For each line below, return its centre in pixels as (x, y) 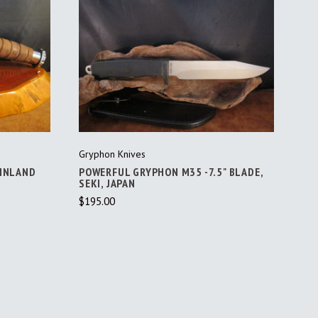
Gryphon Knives (112, 154)
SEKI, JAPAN (107, 183)
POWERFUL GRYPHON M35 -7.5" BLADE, (171, 171)
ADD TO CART (176, 71)
